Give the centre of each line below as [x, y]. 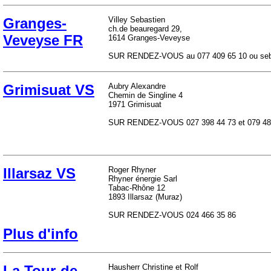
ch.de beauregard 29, [145, 29]
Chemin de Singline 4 [145, 95]
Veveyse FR [43, 40]
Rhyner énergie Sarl [143, 179]
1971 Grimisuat [135, 104]
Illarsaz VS [39, 173]
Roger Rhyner [132, 170]
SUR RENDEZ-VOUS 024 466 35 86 [172, 215]
